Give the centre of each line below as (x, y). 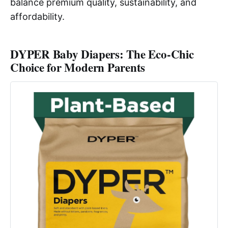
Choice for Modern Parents (78, 67)
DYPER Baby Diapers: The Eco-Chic (102, 54)
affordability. (37, 16)
